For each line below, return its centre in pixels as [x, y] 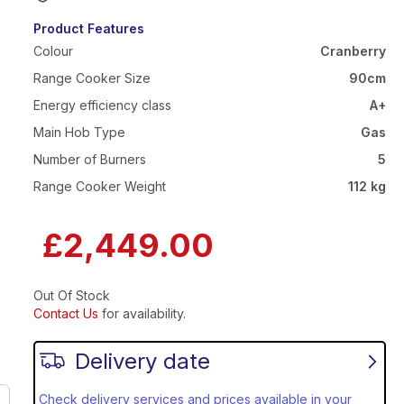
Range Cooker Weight [99, 186]
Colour [53, 50]
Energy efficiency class [102, 105]
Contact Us [65, 313]
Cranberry [353, 50]
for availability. [142, 313]
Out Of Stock [71, 295]
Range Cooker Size [92, 78]
